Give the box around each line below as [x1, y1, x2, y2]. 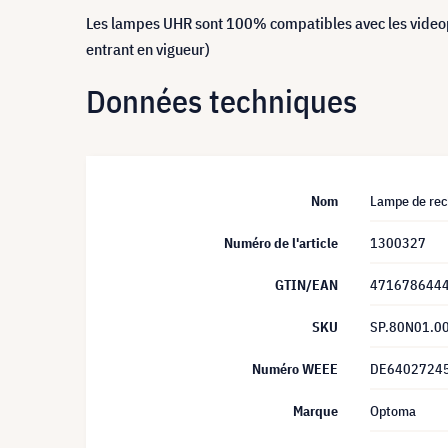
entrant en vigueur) [86, 39, 210, 59]
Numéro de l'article [224, 234, 338, 252]
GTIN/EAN [275, 276, 338, 294]
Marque [293, 402, 338, 420]
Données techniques [86, 79, 357, 122]
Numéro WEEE [252, 360, 338, 378]
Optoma [370, 402, 416, 420]
